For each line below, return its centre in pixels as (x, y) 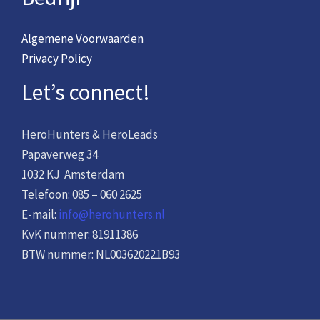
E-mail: (40, 215)
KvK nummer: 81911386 (80, 235)
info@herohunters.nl (112, 215)
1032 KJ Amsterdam (73, 175)
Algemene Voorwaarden (82, 39)
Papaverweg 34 (60, 155)
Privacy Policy (57, 59)
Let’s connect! (86, 92)
